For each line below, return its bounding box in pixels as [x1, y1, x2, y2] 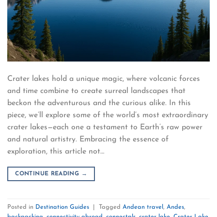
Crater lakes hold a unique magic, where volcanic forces [7, 75, 200, 83]
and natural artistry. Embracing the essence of [7, 136, 169, 144]
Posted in [7, 203, 35, 210]
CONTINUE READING [15, 171, 81, 177]
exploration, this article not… [7, 148, 104, 156]
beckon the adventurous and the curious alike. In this [7, 99, 191, 108]
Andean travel [123, 203, 163, 210]
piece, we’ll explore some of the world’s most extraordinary [7, 111, 208, 120]
